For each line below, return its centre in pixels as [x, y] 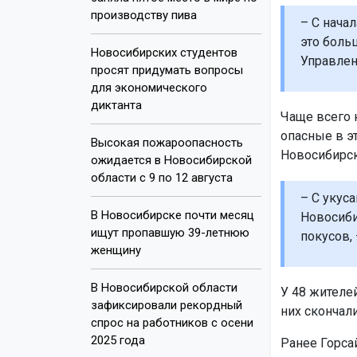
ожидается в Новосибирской [171, 160]
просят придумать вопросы [167, 70]
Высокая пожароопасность [167, 142]
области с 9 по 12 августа [162, 177]
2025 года [118, 340]
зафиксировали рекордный [167, 305]
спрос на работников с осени [172, 322]
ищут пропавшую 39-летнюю [170, 232]
